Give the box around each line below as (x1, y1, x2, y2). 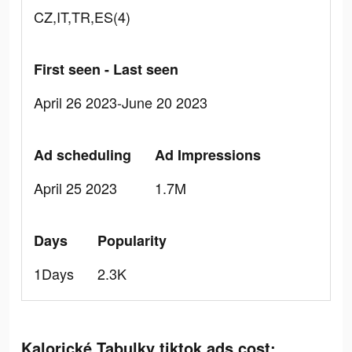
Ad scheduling (34, 145, 131, 165)
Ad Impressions (155, 145, 261, 165)
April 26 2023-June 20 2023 (34, 92, 207, 112)
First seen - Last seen (34, 59, 178, 79)
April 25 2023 (34, 178, 117, 198)
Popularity (97, 230, 167, 251)
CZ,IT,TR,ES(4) (34, 6, 130, 27)
